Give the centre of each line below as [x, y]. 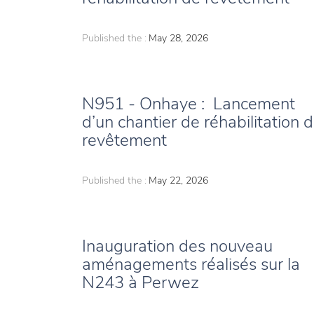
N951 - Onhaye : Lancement [189, 104]
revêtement [127, 141]
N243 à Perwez [141, 283]
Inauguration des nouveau [177, 246]
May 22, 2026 [178, 181]
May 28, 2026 [178, 39]
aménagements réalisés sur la [191, 265]
